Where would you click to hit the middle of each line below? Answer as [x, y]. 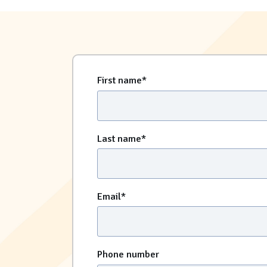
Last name [119, 139]
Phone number [128, 255]
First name [119, 81]
